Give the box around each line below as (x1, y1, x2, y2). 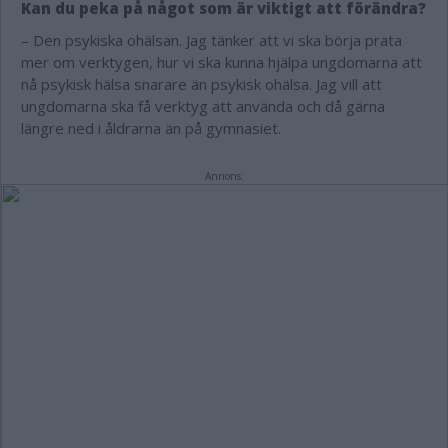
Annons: (204, 169, 244, 183)
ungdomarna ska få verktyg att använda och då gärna (21, 96, 385, 116)
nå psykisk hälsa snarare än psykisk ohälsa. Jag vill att (21, 74, 382, 94)
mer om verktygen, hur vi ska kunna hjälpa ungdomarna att (21, 52, 422, 72)
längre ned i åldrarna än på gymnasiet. (21, 118, 285, 138)
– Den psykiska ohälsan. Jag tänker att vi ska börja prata (21, 30, 402, 50)
